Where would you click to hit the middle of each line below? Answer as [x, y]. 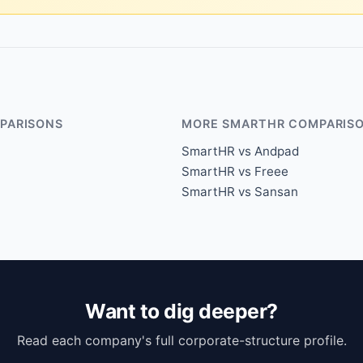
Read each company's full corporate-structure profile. [181, 341]
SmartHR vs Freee [235, 171]
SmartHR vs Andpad [240, 151]
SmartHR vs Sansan [240, 191]
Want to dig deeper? [181, 311]
